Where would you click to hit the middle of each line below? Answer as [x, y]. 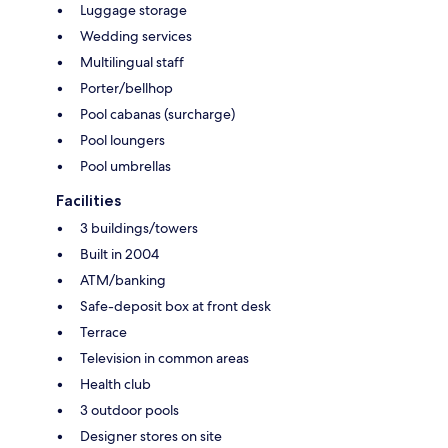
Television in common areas [164, 357]
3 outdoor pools [129, 409]
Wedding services [136, 35]
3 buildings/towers [139, 227]
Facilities [88, 200]
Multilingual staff [132, 61]
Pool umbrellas [125, 165]
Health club [115, 383]
